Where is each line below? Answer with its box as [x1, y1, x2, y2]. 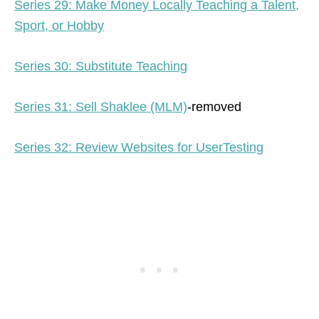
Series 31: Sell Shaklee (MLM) [14, 100, 187, 115]
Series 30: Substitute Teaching [14, 59, 187, 74]
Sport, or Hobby [14, 19, 104, 33]
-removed [187, 100, 241, 115]
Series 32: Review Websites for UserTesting [14, 140, 263, 155]
